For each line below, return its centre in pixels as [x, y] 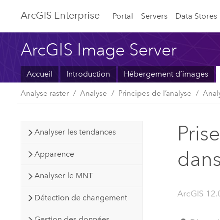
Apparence [55, 154]
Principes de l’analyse [155, 93]
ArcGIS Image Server [99, 49]
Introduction [88, 74]
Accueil [40, 74]
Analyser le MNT [64, 176]
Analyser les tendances [75, 132]
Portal [123, 16]
